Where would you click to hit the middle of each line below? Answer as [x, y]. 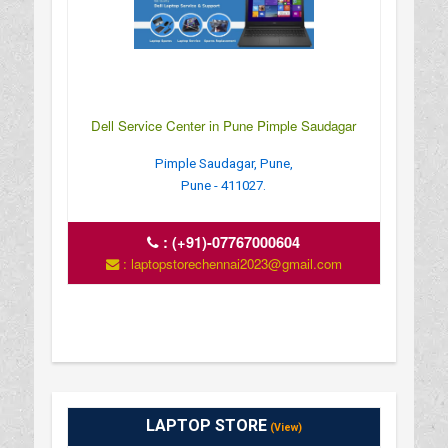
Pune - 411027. [224, 185]
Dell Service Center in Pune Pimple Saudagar [224, 125]
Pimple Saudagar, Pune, [223, 163]
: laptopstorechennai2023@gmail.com [230, 263]
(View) [284, 427]
